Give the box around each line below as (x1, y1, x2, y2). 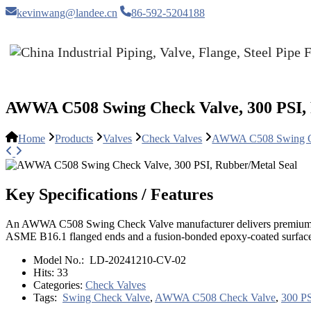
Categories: (33, 278, 85, 291)
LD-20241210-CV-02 (87, 253, 186, 266)
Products (55, 133, 94, 145)
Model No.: (33, 253, 87, 266)
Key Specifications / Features (6, 185, 213, 204)
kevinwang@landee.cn (17, 7, 117, 19)
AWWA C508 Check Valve (155, 291, 276, 303)
